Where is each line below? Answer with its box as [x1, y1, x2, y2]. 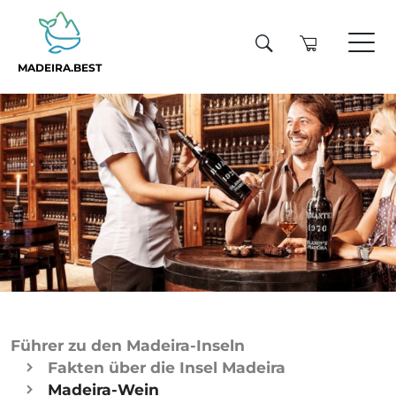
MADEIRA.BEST [18, 61, 102, 75]
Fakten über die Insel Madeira [48, 358, 286, 377]
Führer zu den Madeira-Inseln [11, 336, 245, 354]
